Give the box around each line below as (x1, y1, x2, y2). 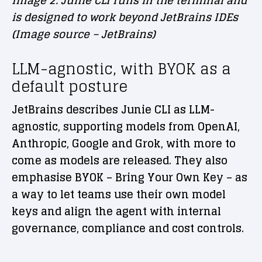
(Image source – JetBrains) (12, 25, 156, 44)
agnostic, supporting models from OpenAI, (12, 117, 240, 136)
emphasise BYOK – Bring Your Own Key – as (12, 168, 247, 187)
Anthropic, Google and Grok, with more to (12, 134, 236, 153)
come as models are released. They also (12, 151, 227, 170)
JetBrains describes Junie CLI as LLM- (12, 100, 215, 119)
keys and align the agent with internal (12, 202, 221, 221)
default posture (12, 73, 127, 100)
